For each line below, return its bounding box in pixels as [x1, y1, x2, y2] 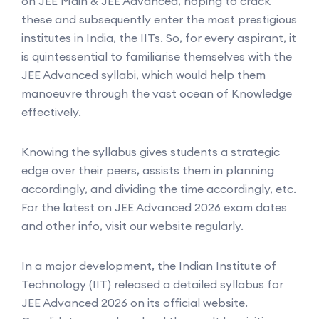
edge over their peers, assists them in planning [21, 162, 274, 177]
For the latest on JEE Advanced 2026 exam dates [21, 199, 287, 214]
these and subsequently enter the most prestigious [21, 11, 297, 26]
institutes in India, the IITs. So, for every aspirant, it [21, 30, 296, 45]
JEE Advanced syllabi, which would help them [21, 67, 266, 82]
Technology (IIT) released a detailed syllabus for [21, 276, 283, 291]
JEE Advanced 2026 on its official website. [21, 295, 248, 310]
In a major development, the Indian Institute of [21, 258, 276, 273]
